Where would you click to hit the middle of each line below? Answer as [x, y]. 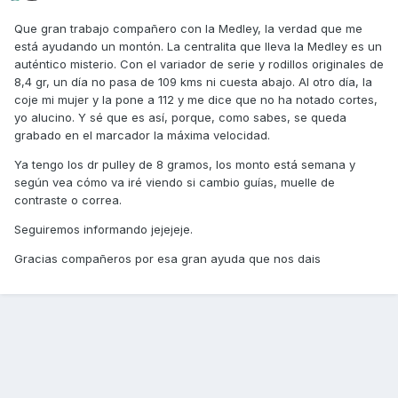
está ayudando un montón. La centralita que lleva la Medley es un [198, 47]
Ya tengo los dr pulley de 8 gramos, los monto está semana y [185, 165]
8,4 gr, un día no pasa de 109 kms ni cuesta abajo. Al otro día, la [193, 82]
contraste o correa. [70, 200]
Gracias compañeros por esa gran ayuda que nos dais [169, 259]
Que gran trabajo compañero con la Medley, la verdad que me [188, 29]
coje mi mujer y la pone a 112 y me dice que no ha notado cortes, [196, 100]
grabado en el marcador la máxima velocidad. [144, 135]
